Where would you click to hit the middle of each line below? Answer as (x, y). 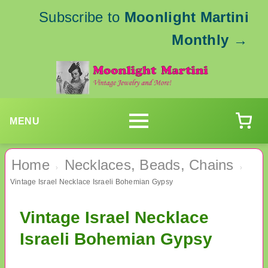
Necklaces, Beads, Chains (149, 165)
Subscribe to (81, 17)
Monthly (200, 40)
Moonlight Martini (186, 17)
